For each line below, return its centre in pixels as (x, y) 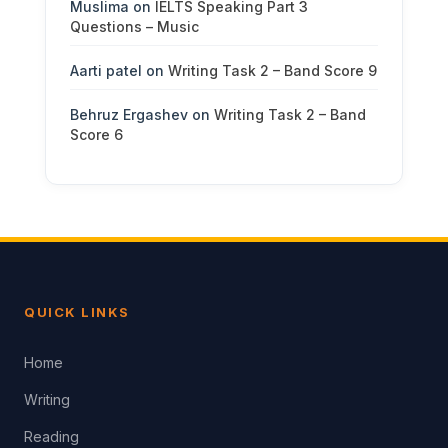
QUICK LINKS (77, 312)
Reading (51, 436)
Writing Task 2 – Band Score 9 (272, 70)
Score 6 (96, 134)
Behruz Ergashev (128, 114)
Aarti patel (105, 70)
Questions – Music (134, 26)
